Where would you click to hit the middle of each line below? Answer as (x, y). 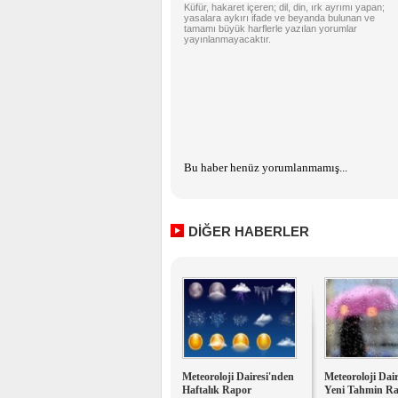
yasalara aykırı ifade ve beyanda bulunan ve (279, 18)
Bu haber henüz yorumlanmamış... (266, 167)
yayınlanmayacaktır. (227, 39)
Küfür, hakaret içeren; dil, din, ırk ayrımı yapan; (284, 7)
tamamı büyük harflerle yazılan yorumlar (271, 28)
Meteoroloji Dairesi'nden (238, 377)
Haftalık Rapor (217, 390)
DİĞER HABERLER (249, 231)
